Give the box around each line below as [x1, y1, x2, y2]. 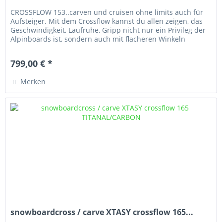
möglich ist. [10, 43, 49, 53]
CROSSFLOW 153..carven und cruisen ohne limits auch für [10, 7, 204, 17]
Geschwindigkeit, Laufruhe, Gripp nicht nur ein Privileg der [10, 25, 206, 35]
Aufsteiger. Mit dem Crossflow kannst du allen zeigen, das [10, 16, 203, 26]
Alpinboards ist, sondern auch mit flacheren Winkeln [10, 34, 186, 44]
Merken [20, 77, 46, 87]
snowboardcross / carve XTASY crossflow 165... [10, 206, 194, 218]
